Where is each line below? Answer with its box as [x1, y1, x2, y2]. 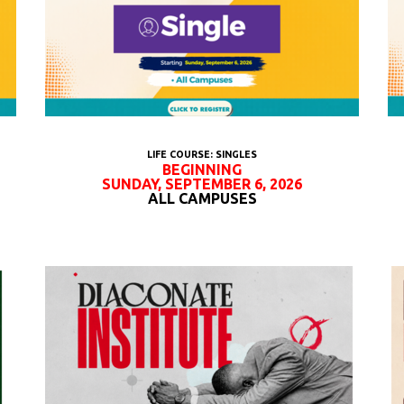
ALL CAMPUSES [147, 190, 257, 207]
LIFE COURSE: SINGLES [147, 149, 257, 160]
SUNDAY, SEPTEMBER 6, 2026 [102, 176, 302, 192]
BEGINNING [162, 161, 242, 178]
